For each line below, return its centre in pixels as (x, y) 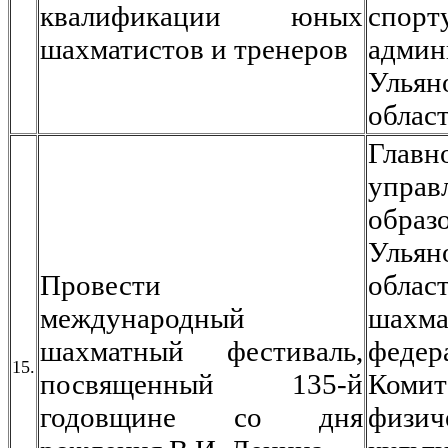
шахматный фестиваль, (201, 351)
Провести (100, 285)
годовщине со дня (201, 417)
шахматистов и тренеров (194, 49)
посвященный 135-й (201, 384)
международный (142, 318)
